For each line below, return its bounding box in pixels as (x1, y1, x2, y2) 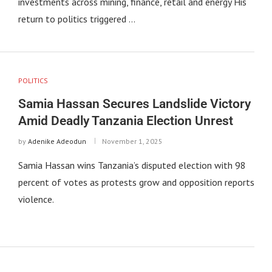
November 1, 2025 (101, 136, 163, 146)
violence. (18, 192, 54, 205)
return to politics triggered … (18, 12, 135, 25)
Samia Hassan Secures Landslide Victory (18, 96, 251, 111)
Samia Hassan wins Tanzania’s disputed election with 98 (18, 158, 246, 171)
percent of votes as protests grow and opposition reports (18, 175, 254, 188)
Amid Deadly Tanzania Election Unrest (18, 113, 233, 128)
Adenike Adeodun (27, 136, 86, 146)
